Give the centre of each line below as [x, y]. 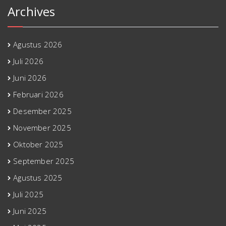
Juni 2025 [30, 211]
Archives [32, 11]
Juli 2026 [29, 61]
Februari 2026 [38, 94]
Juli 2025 [29, 194]
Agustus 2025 [38, 178]
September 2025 [44, 161]
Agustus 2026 [38, 44]
